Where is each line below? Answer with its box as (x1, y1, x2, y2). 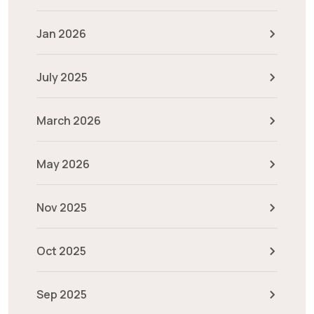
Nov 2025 (36, 200, 87, 215)
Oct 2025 (36, 243, 86, 259)
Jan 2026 (36, 26, 86, 41)
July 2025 (36, 69, 88, 85)
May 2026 (36, 156, 90, 172)
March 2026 (36, 113, 101, 128)
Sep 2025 (36, 287, 87, 302)
